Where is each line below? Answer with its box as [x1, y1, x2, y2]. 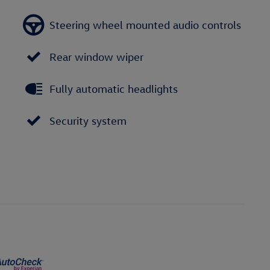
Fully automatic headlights [49, 82, 178, 95]
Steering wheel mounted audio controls [49, 18, 241, 31]
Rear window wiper [49, 50, 143, 63]
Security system [49, 114, 127, 127]
